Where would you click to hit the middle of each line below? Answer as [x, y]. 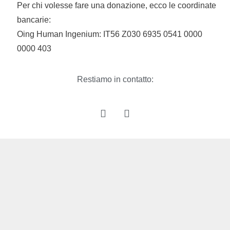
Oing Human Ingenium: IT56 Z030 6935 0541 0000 [110, 34]
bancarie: [34, 20]
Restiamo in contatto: [115, 79]
